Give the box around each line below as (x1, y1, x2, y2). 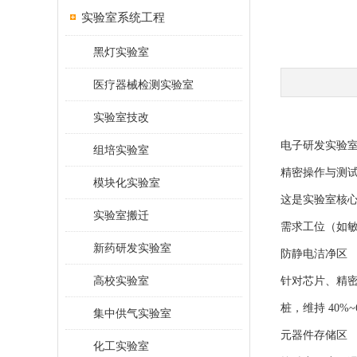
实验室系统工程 (81, 10, 165, 24)
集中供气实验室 (93, 307, 171, 320)
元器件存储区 (280, 329, 347, 341)
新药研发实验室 (93, 241, 171, 254)
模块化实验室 (93, 176, 160, 189)
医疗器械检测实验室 (93, 78, 194, 91)
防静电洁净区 (280, 248, 347, 260)
